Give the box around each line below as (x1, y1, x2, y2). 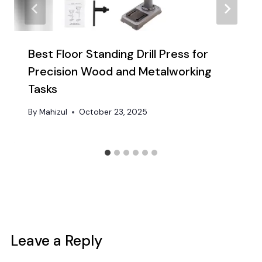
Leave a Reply (10, 230, 102, 250)
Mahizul (39, 106, 68, 117)
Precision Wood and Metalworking (28, 64, 212, 80)
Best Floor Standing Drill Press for (28, 46, 208, 62)
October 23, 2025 (79, 106, 148, 117)
